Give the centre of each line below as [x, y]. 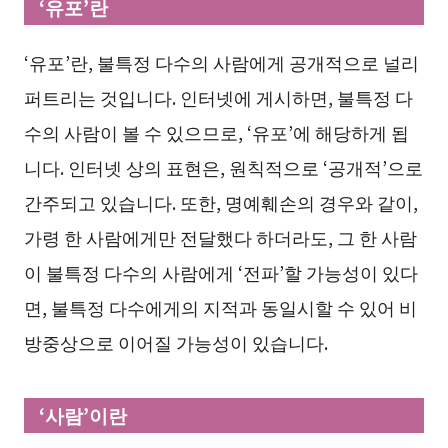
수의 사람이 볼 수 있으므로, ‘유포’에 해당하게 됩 [216, 131]
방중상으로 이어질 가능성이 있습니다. [175, 341]
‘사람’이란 [83, 414]
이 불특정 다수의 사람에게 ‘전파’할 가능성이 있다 [220, 271]
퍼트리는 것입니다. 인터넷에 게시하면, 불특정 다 [218, 96]
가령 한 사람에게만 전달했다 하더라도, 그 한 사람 [220, 236]
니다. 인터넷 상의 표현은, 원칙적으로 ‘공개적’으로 [223, 166]
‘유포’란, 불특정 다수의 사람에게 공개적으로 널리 [221, 61]
